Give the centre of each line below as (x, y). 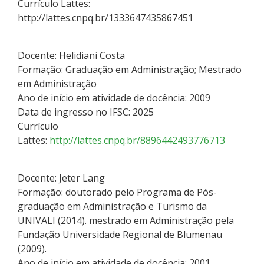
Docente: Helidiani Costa (71, 55)
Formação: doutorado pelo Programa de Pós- (117, 192)
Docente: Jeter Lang (61, 178)
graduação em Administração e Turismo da (112, 206)
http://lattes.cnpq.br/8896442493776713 (137, 140)
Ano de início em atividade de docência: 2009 (114, 98)
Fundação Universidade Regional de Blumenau (120, 234)
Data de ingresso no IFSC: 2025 (86, 112)
